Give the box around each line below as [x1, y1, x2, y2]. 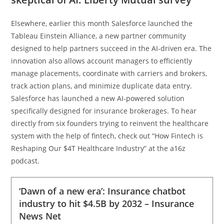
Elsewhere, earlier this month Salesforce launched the [11, 18, 193, 28]
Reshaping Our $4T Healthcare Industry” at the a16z [11, 143, 186, 153]
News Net [19, 209, 61, 222]
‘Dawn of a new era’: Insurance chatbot [19, 184, 186, 197]
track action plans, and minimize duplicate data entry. [11, 80, 192, 90]
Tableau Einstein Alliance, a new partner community [11, 30, 186, 40]
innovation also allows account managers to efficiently [11, 55, 192, 65]
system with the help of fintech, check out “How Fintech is [11, 130, 203, 140]
